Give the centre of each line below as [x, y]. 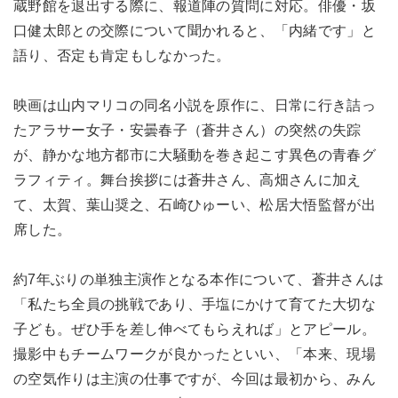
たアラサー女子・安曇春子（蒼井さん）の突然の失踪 [187, 130]
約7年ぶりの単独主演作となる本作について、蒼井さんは [199, 279]
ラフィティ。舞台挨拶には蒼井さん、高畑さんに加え [187, 179]
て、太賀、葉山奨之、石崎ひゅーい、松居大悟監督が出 [195, 204]
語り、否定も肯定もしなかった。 [122, 55]
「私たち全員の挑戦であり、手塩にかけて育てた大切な [195, 304]
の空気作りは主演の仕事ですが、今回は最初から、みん [195, 378]
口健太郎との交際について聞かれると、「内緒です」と [195, 30]
